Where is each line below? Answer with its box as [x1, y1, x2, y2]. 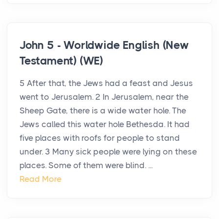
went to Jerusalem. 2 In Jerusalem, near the [20, 92, 189, 102]
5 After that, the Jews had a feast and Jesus [20, 78, 193, 88]
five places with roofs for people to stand [20, 133, 180, 143]
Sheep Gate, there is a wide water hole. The [20, 106, 186, 116]
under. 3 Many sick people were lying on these [20, 147, 197, 157]
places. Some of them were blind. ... [20, 160, 153, 171]
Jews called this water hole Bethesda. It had [20, 119, 190, 130]
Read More [20, 174, 62, 184]
